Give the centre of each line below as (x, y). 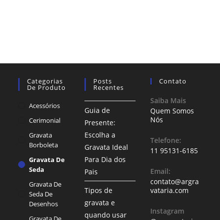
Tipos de (98, 191)
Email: (161, 171)
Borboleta (44, 145)
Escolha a (100, 135)
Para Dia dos (105, 160)
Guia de (97, 110)
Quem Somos (172, 111)
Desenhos (44, 204)
